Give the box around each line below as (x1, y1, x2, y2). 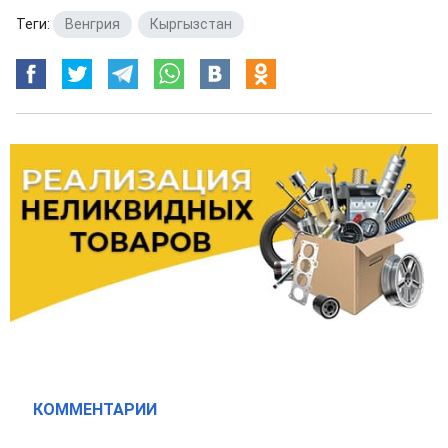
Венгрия (65, 16, 120, 32)
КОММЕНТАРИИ (33, 400, 157, 420)
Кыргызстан (150, 16, 232, 32)
